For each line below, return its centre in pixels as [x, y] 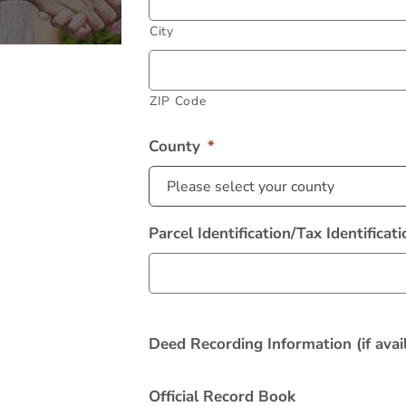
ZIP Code [178, 101]
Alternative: [189, 195]
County [174, 146]
